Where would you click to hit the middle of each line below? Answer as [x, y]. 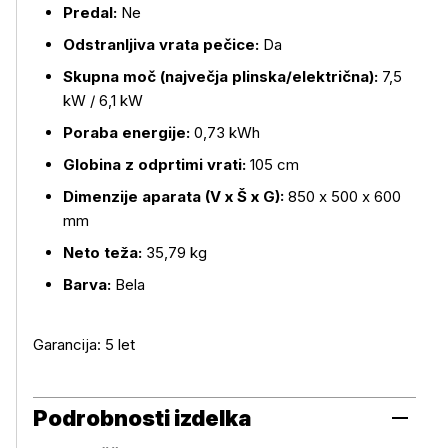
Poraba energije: [128, 132]
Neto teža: [104, 252]
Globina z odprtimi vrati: [156, 164]
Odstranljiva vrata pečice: [163, 44]
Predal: [92, 12]
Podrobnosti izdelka [142, 418]
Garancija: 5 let [84, 344]
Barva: [89, 284]
